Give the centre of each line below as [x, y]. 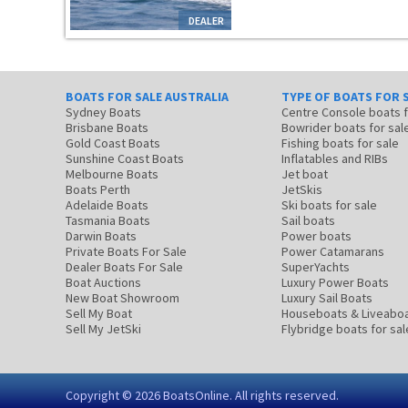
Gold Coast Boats [113, 143]
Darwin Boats [101, 236]
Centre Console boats [342, 112]
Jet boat [305, 174]
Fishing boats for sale [340, 143]
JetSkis [302, 189]
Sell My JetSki [103, 329]
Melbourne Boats [112, 174]
